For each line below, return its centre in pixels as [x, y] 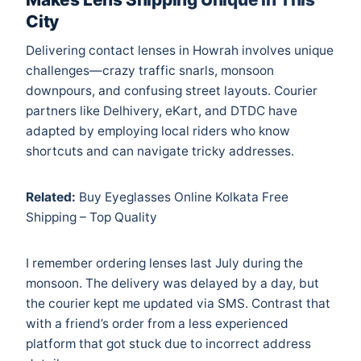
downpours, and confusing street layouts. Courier [172, 91]
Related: [51, 197]
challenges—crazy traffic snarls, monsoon [150, 71]
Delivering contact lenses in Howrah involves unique [180, 51]
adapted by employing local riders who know [158, 131]
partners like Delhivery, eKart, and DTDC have [162, 111]
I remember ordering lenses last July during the [164, 263]
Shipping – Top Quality [91, 218]
